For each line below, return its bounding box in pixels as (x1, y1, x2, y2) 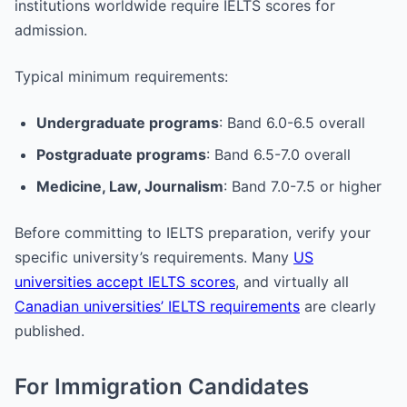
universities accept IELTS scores (15, 272, 235, 291)
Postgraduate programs (36, 144, 206, 164)
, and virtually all (235, 272, 349, 291)
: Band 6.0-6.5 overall (219, 113, 365, 132)
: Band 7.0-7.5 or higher (223, 176, 382, 195)
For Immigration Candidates (15, 372, 309, 400)
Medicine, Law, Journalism (36, 176, 223, 195)
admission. (15, 20, 87, 39)
